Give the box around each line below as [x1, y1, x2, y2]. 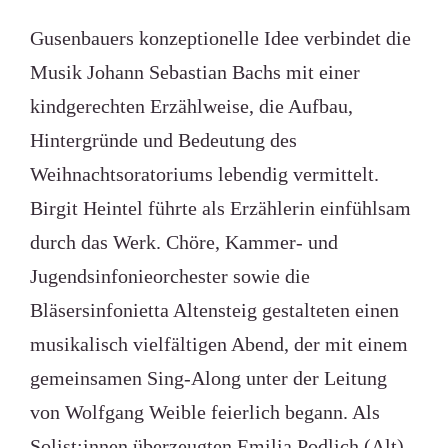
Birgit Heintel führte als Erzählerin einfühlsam [29, 197, 411, 219]
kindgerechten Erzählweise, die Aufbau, [29, 95, 353, 117]
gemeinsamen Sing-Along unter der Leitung [29, 367, 387, 389]
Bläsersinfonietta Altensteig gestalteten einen [29, 299, 399, 321]
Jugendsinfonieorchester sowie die [29, 265, 310, 287]
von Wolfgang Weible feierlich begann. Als [29, 401, 380, 423]
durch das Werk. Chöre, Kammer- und [29, 231, 338, 253]
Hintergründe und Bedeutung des [29, 129, 297, 151]
